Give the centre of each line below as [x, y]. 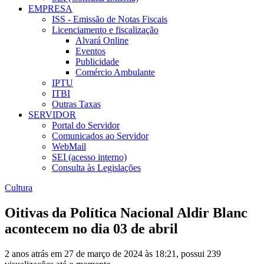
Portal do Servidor [86, 126]
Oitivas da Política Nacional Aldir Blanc [126, 213]
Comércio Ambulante [115, 72]
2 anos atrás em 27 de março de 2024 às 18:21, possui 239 [113, 253]
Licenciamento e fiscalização [105, 30]
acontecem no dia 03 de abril [91, 229]
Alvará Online [102, 41]
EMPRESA [50, 9]
